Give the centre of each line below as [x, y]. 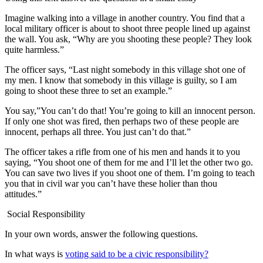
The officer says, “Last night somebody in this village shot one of [125, 69]
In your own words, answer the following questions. [104, 234]
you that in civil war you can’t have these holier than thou [111, 183]
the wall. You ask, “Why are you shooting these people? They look [128, 39]
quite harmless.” [36, 49]
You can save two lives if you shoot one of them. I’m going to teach [130, 173]
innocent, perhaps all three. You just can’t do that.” [99, 131]
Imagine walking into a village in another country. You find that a [125, 18]
